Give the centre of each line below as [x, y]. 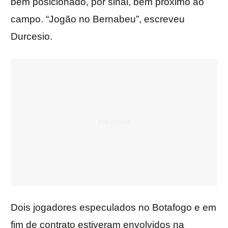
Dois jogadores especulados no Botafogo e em [113, 208]
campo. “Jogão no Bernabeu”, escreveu [98, 19]
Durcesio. [32, 37]
